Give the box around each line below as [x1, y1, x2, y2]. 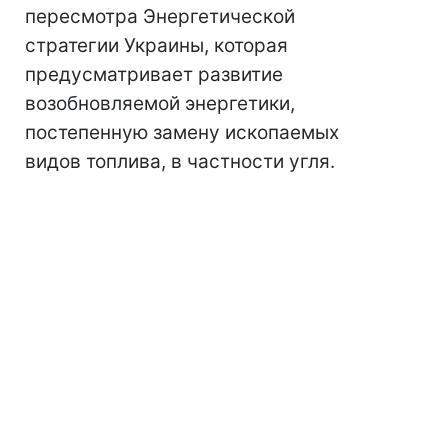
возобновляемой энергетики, [25, 92, 295, 116]
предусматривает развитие [25, 63, 283, 87]
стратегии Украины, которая [25, 34, 288, 58]
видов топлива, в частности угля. [25, 150, 335, 174]
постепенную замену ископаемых [25, 121, 339, 145]
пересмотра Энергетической [25, 5, 295, 29]
